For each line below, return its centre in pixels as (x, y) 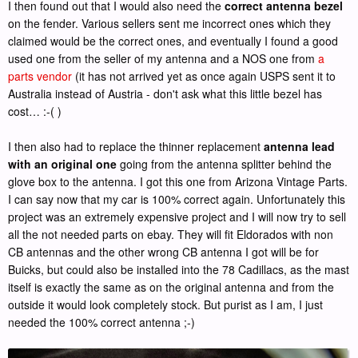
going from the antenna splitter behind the (224, 164)
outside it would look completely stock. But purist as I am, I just (165, 305)
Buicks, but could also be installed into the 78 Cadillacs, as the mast (179, 270)
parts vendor (40, 76)
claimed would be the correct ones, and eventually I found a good (173, 41)
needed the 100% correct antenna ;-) (101, 322)
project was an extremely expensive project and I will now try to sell (177, 217)
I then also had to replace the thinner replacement (136, 147)
